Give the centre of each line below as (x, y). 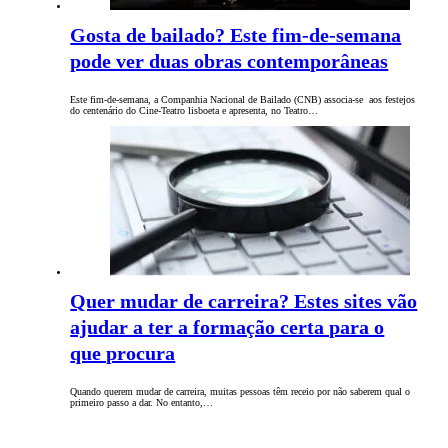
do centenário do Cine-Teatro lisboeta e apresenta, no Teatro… (194, 111)
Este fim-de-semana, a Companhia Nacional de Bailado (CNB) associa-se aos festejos (243, 100)
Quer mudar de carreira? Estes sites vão (244, 301)
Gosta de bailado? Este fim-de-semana (236, 35)
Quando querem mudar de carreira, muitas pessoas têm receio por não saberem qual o (240, 392)
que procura (123, 353)
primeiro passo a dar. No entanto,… (142, 403)
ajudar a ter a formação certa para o (227, 327)
